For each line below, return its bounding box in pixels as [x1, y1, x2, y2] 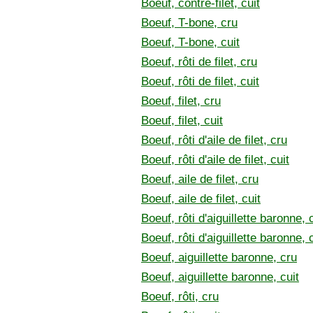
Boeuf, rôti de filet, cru [141, 55, 257, 68]
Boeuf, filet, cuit [141, 114, 223, 127]
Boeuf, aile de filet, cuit [141, 192, 261, 205]
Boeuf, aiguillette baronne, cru [141, 251, 297, 264]
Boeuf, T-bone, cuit [141, 36, 240, 49]
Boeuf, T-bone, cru [141, 16, 238, 29]
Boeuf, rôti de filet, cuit [141, 75, 259, 88]
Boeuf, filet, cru [141, 94, 221, 108]
